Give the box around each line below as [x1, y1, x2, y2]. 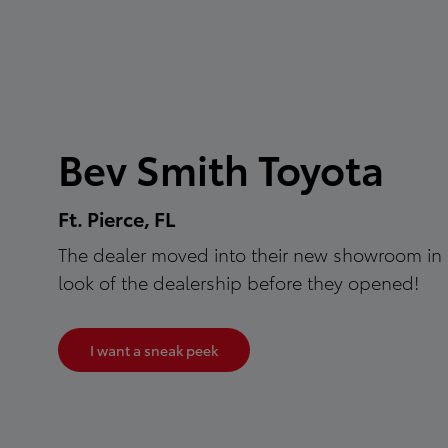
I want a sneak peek [90, 340, 218, 360]
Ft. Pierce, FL [58, 204, 176, 232]
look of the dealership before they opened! [58, 269, 420, 294]
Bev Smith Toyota [58, 139, 384, 196]
